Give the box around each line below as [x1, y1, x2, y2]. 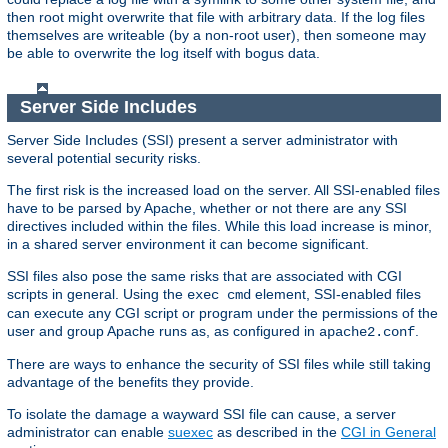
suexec [168, 423, 213, 440]
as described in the [213, 423, 341, 440]
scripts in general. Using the [7, 285, 187, 302]
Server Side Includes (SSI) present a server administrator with [7, 131, 398, 148]
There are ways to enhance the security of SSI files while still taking [7, 355, 431, 372]
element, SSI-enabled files [251, 285, 421, 302]
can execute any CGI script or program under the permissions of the [7, 304, 438, 321]
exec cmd [187, 286, 251, 303]
